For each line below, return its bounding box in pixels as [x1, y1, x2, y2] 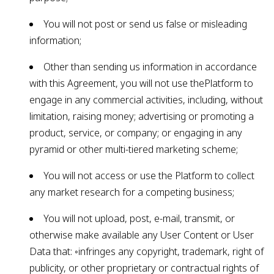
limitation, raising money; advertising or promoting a [29, 109, 254, 123]
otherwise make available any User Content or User [29, 228, 254, 242]
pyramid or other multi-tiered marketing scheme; [29, 143, 238, 156]
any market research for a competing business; [29, 185, 234, 199]
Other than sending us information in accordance [43, 60, 257, 73]
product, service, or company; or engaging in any [29, 126, 242, 139]
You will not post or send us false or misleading [43, 17, 247, 31]
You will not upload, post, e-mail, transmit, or [43, 212, 235, 225]
